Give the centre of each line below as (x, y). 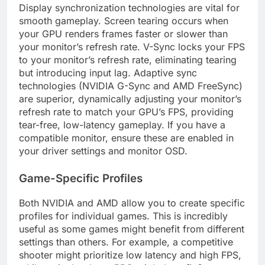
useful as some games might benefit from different (132, 229)
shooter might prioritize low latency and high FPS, (130, 255)
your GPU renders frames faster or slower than (123, 34)
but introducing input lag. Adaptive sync (108, 73)
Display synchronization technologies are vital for (129, 8)
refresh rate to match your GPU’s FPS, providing (126, 112)
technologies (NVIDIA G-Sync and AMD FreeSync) (131, 86)
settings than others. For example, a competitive (126, 242)
